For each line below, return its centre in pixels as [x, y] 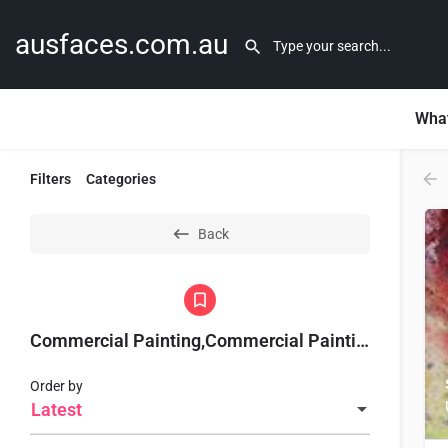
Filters [50, 179]
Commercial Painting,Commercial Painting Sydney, [362, 340]
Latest [56, 410]
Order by [56, 386]
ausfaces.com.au [121, 44]
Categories [121, 179]
